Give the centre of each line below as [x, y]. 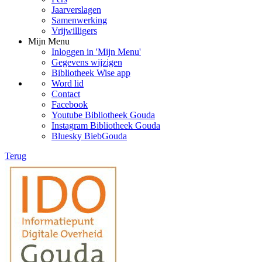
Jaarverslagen [76, 10]
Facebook [70, 104]
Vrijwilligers [74, 31]
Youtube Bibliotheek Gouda [103, 115]
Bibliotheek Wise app [91, 73]
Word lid [68, 83]
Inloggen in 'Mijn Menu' [96, 52]
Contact [66, 94]
